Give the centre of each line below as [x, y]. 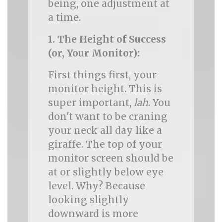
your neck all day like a [105, 130]
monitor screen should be [111, 158]
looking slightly [88, 200]
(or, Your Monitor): [94, 53]
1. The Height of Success [107, 39]
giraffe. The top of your [105, 144]
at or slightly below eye [106, 172]
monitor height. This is [105, 89]
